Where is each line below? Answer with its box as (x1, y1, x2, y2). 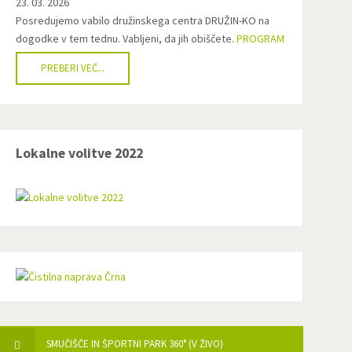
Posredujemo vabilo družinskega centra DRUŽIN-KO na (16, 13, 270, 27)
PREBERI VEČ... (41, 61, 105, 75)
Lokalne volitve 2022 (16, 145, 144, 162)
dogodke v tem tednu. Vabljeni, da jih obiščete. (16, 31, 237, 46)
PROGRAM (236, 31, 285, 46)
